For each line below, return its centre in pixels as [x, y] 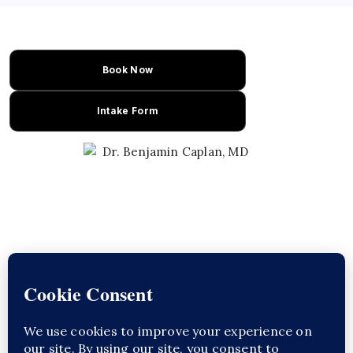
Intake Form [128, 111]
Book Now [128, 70]
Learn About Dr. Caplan [169, 333]
